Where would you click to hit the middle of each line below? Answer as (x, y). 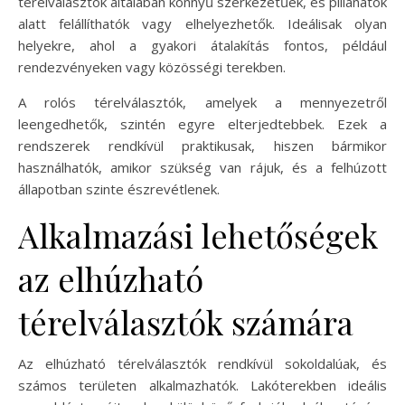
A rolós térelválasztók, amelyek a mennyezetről (202, 102)
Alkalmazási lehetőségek (198, 235)
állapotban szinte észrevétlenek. (119, 188)
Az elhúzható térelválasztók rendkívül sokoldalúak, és (202, 363)
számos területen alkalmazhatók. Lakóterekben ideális (202, 385)
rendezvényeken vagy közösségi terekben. (152, 66)
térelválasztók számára (186, 321)
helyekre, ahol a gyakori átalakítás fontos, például (202, 45)
